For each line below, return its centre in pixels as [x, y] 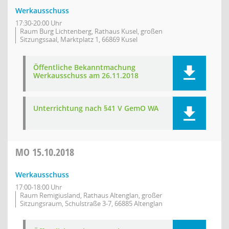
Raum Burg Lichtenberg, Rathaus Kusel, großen [91, 31]
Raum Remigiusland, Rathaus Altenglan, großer [91, 195]
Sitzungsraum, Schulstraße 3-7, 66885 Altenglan [91, 203]
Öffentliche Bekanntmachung [84, 67]
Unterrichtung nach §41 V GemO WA [96, 108]
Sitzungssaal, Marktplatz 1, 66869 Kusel [79, 39]
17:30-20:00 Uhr [39, 23]
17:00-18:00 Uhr [39, 187]
